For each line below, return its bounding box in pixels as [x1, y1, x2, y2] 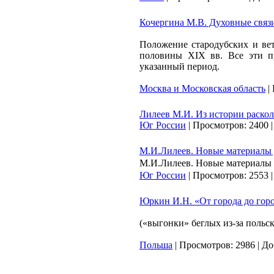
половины [139, 50, 188, 61]
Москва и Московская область [139, 83, 265, 94]
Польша [139, 240, 172, 250]
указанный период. [139, 61, 220, 72]
